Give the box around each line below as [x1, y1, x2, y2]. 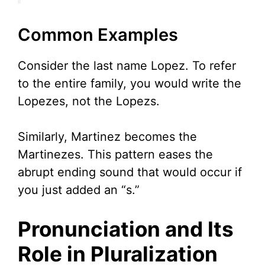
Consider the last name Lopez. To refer [18, 59, 236, 73]
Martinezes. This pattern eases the [18, 147, 213, 162]
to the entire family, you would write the [18, 76, 241, 91]
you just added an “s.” [18, 183, 140, 198]
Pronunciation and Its [18, 216, 234, 242]
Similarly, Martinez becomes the [18, 130, 197, 144]
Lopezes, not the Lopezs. [18, 94, 160, 109]
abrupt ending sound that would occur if [18, 165, 242, 180]
